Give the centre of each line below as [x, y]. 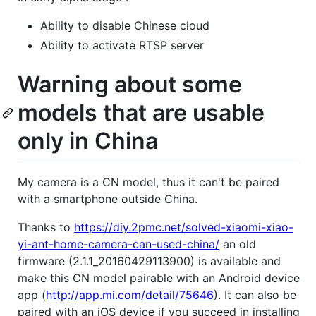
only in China [88, 140]
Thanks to [46, 227]
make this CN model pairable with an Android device [159, 278]
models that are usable [141, 112]
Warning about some [130, 84]
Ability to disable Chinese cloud [125, 25]
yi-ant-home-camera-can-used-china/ [119, 244]
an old [238, 244]
